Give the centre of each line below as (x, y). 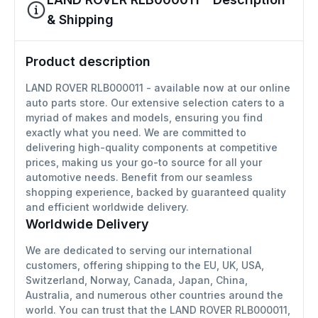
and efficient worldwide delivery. (107, 207)
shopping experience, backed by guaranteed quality (156, 192)
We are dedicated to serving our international (139, 250)
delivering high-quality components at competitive (152, 147)
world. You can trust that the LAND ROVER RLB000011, (158, 309)
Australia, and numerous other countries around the (154, 295)
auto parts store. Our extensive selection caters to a (155, 102)
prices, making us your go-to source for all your (144, 162)
